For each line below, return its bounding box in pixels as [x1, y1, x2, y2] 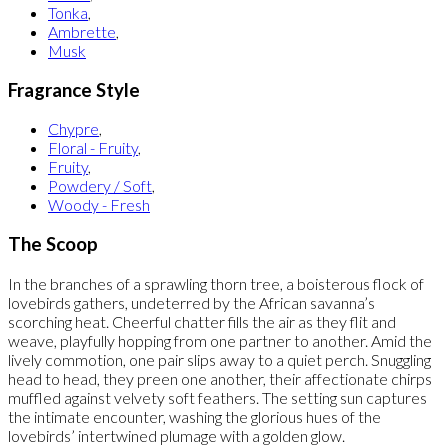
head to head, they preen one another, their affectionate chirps [8, 368, 432, 388]
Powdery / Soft [48, 176, 152, 196]
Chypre [48, 119, 99, 139]
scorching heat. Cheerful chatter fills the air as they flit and [8, 311, 396, 331]
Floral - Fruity [48, 138, 138, 158]
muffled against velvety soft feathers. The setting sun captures [8, 387, 427, 407]
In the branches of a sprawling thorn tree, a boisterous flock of [8, 273, 424, 293]
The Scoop [8, 233, 98, 256]
